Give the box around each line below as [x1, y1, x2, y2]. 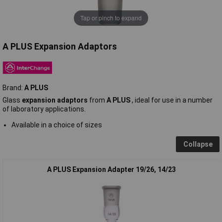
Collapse [183, 140, 213, 148]
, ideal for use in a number [132, 96, 213, 104]
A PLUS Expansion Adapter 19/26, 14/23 [47, 165, 176, 173]
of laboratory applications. [2, 105, 86, 113]
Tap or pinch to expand [80, 13, 142, 22]
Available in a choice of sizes [11, 120, 102, 129]
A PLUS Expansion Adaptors [2, 41, 117, 52]
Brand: [2, 83, 24, 92]
